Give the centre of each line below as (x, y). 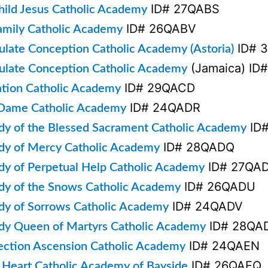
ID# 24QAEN (223, 246)
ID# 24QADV (206, 206)
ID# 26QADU (218, 186)
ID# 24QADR (163, 107)
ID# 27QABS (183, 9)
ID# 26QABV (159, 28)
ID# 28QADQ (197, 147)
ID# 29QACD (158, 88)
